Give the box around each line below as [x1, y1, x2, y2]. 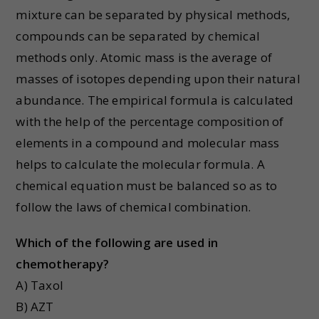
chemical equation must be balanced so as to [16, 177, 278, 194]
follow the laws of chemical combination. [16, 199, 251, 215]
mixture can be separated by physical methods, [16, 6, 291, 23]
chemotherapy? [16, 256, 110, 272]
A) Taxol [16, 277, 64, 293]
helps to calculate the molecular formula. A [16, 156, 266, 172]
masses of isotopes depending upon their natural [16, 70, 300, 87]
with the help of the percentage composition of [16, 113, 284, 130]
